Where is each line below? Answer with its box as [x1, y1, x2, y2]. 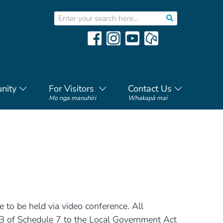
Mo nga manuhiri [48, 94, 96, 102]
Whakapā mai [127, 94, 167, 102]
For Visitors [48, 83, 94, 95]
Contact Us [127, 83, 172, 95]
